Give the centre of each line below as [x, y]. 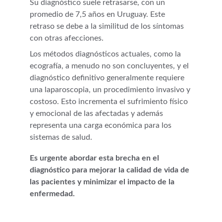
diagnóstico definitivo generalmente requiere [108, 78]
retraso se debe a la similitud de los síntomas [108, 26]
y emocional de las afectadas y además [97, 113]
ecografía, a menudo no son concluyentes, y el [110, 66]
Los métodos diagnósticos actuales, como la [106, 54]
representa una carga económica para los [102, 125]
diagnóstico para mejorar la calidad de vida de [111, 170]
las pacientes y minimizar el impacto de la [103, 182]
